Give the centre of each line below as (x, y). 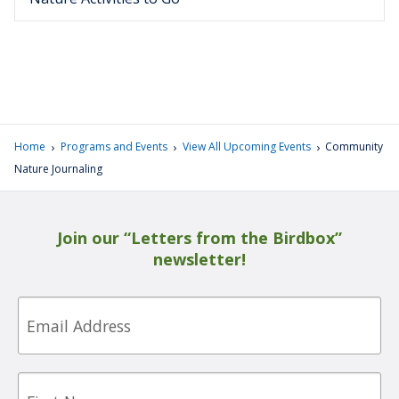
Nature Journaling (58, 169)
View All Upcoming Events (246, 147)
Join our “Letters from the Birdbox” (199, 238)
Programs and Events (114, 147)
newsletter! (199, 260)
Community (354, 147)
